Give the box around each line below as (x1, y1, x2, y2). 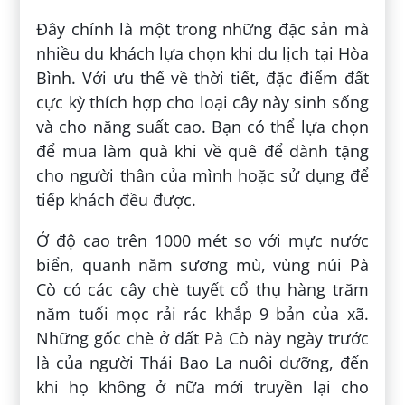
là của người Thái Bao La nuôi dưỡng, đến (36, 352, 369, 374)
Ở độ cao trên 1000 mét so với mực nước (36, 230, 369, 252)
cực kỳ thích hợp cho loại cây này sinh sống (36, 91, 369, 114)
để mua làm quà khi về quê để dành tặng (36, 140, 369, 163)
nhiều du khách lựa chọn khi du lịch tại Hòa (36, 42, 369, 65)
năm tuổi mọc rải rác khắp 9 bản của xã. (36, 303, 369, 325)
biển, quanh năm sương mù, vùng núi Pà (36, 254, 369, 277)
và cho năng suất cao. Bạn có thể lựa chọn (36, 116, 369, 138)
